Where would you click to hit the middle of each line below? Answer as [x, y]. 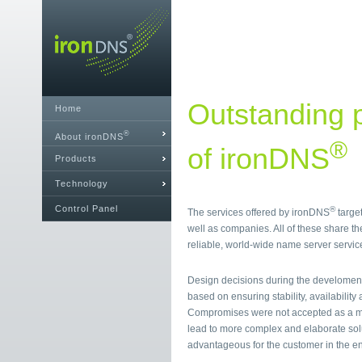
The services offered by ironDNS [259, 213]
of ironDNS [259, 159]
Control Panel [86, 208]
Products [76, 158]
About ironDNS [89, 136]
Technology [82, 183]
